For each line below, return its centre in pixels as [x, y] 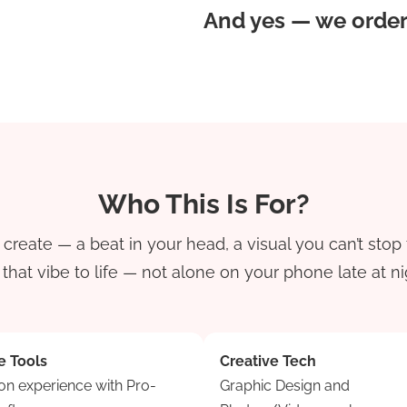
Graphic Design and [285, 386]
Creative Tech [268, 361]
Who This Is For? [203, 204]
